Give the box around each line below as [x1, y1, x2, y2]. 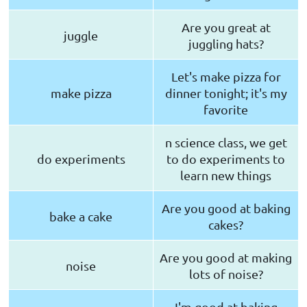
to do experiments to [167, 151, 285, 167]
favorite [204, 102, 248, 117]
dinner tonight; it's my [164, 86, 287, 101]
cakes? [208, 217, 243, 232]
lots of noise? [188, 267, 263, 282]
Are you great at [181, 20, 271, 35]
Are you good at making [160, 250, 292, 265]
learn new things [180, 168, 271, 183]
